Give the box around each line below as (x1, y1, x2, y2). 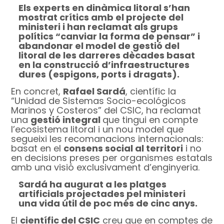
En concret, (11, 85, 63, 98)
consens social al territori (63, 142, 183, 155)
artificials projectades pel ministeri (18, 187, 186, 200)
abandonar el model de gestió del (18, 39, 180, 52)
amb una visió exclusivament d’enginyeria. (11, 161, 200, 174)
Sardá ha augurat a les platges (18, 178, 167, 191)
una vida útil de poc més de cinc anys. (18, 197, 198, 210)
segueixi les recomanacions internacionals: (11, 132, 204, 145)
